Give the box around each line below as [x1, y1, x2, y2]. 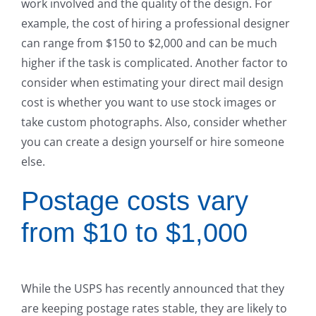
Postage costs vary [21, 186, 248, 217]
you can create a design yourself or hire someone [21, 134, 284, 150]
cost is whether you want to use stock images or [21, 95, 276, 111]
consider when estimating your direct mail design [21, 75, 284, 91]
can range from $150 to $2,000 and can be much [21, 35, 277, 51]
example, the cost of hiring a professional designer [21, 16, 290, 32]
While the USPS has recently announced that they [21, 281, 284, 297]
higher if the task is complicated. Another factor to [21, 55, 288, 71]
